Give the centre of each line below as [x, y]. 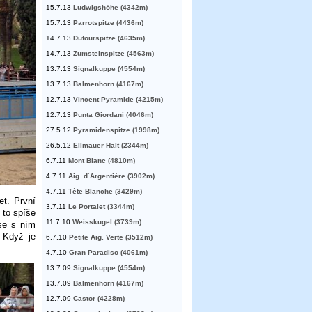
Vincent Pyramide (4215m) [118, 100]
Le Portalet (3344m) [101, 207]
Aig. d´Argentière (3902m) [111, 176]
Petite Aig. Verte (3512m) [111, 237]
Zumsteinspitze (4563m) [114, 54]
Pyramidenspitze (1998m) [116, 130]
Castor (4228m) [99, 299]
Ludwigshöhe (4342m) [110, 8]
